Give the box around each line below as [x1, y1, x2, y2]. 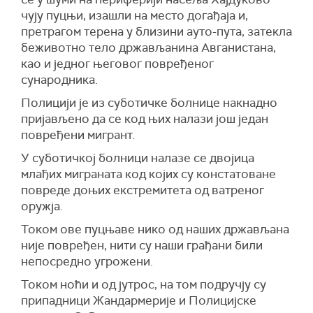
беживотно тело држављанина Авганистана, [21, 40, 276, 55]
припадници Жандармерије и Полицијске [21, 293, 256, 308]
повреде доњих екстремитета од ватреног [21, 182, 264, 198]
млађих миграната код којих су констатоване [21, 166, 276, 182]
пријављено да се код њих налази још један [21, 111, 268, 126]
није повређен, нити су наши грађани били [21, 238, 263, 253]
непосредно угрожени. [21, 254, 153, 269]
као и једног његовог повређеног [21, 56, 214, 71]
